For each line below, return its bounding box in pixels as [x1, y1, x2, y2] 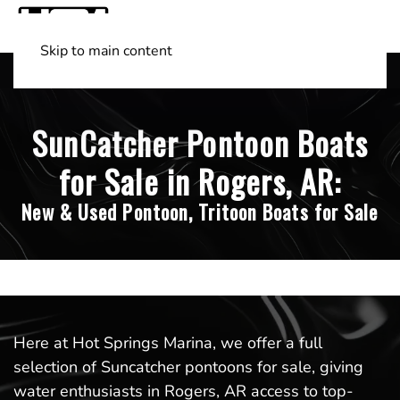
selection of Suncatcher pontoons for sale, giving [13, 356, 363, 379]
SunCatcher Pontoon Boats [32, 119, 368, 167]
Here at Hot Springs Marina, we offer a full [13, 332, 322, 354]
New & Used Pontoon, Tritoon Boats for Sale [21, 196, 379, 228]
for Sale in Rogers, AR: [58, 157, 342, 205]
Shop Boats [59, 60, 144, 81]
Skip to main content [40, 41, 172, 61]
